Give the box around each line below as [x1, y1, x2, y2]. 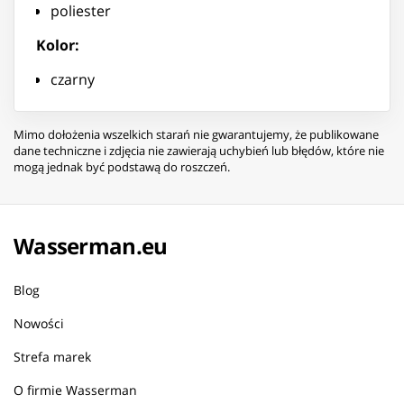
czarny [50, 69, 98, 89]
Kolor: [36, 34, 79, 55]
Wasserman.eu [14, 230, 168, 261]
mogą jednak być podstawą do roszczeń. [14, 158, 230, 175]
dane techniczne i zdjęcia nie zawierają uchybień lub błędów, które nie [14, 142, 384, 159]
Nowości [14, 314, 64, 332]
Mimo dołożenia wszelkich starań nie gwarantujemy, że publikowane [14, 125, 379, 142]
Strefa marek [14, 347, 91, 365]
